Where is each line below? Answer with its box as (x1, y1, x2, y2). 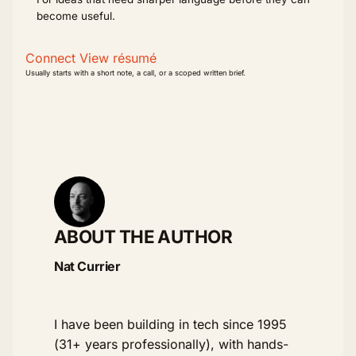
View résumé (79, 49, 157, 66)
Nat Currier (54, 257, 121, 274)
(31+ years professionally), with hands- (54, 335, 288, 352)
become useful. (36, 10, 115, 23)
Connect (25, 49, 75, 66)
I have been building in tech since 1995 (54, 315, 287, 332)
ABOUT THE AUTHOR (54, 225, 233, 247)
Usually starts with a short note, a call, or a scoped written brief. (25, 68, 246, 77)
